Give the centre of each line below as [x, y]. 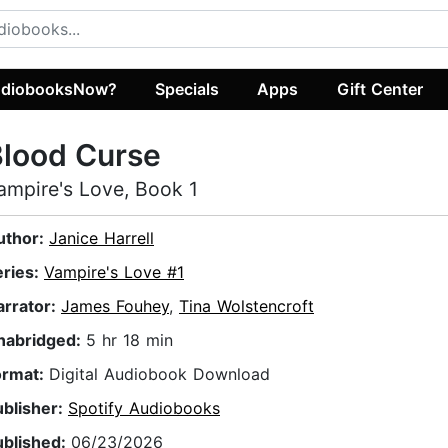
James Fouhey [115, 306]
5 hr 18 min [129, 340]
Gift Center [379, 88]
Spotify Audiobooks [144, 408]
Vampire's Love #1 [114, 272]
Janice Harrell [101, 238]
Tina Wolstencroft [246, 306]
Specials [187, 88]
